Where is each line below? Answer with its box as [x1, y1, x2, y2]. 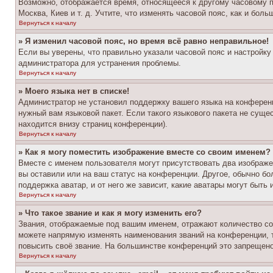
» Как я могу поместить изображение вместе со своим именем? [18, 147, 271, 157]
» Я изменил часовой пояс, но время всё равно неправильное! [18, 37, 269, 46]
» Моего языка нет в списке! [18, 87, 129, 96]
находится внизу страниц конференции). [18, 119, 168, 129]
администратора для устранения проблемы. [18, 58, 181, 68]
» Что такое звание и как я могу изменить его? [18, 208, 202, 218]
